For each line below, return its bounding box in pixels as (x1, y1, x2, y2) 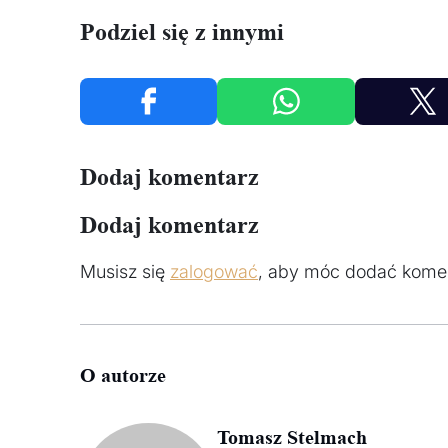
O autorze (80, 363, 166, 386)
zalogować (170, 260, 258, 282)
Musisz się (80, 260, 170, 282)
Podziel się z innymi (80, 18, 284, 45)
